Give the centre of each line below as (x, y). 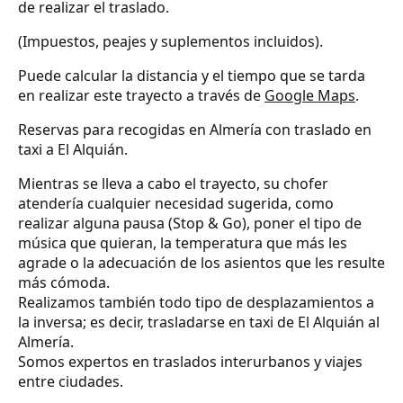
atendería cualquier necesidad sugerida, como (176, 204)
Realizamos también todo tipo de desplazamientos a (196, 303)
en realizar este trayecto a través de (141, 96)
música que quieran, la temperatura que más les (183, 243)
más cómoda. (64, 283)
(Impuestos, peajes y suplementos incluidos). (170, 42)
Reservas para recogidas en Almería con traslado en (195, 130)
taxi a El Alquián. (73, 150)
